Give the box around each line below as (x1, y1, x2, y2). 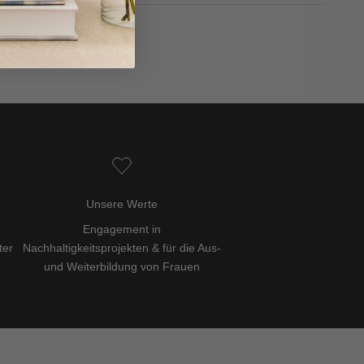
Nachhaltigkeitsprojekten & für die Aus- (23, 240, 222, 254)
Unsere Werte (86, 197, 158, 210)
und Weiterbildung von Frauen (44, 259, 201, 273)
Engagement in (83, 222, 162, 236)
